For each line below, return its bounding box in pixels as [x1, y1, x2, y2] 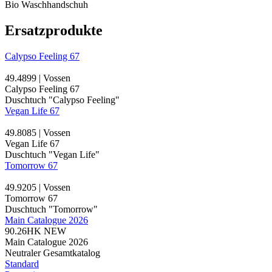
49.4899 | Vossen [5, 72, 70, 83]
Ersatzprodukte [5, 22, 103, 38]
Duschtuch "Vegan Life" [5, 149, 100, 160]
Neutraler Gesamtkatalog [5, 247, 100, 258]
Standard [5, 258, 39, 269]
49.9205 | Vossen [5, 182, 70, 192]
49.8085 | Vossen [5, 127, 70, 138]
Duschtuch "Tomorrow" [5, 203, 98, 214]
